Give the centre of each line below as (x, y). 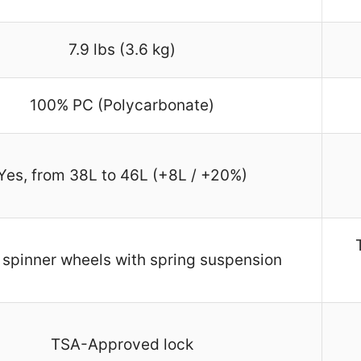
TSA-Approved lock (122, 345)
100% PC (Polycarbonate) (122, 106)
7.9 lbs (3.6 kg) (122, 50)
